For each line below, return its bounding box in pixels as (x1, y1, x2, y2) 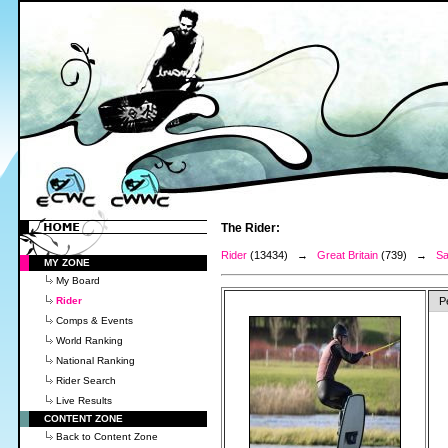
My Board (56, 275, 100, 286)
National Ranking (56, 355, 135, 366)
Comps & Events (56, 315, 133, 326)
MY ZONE (44, 257, 90, 268)
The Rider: (221, 221, 280, 235)
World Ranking (56, 335, 123, 346)
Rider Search (56, 375, 116, 386)
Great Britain (317, 249, 378, 261)
